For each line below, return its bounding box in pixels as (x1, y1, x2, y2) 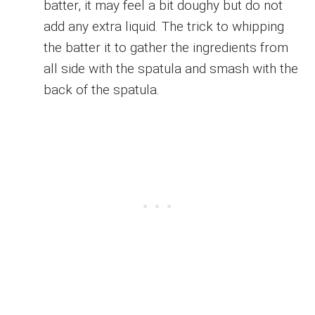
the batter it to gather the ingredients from (44, 39, 289, 56)
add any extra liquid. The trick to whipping (44, 18, 285, 34)
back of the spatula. (44, 81, 160, 98)
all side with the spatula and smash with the (44, 60, 299, 77)
